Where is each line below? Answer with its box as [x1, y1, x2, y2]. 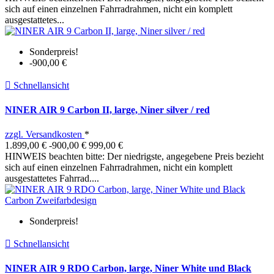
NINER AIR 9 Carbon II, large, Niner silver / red [5, 105, 210, 116]
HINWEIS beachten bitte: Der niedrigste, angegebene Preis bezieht [5, 150, 264, 161]
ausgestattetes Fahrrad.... [5, 172, 99, 183]
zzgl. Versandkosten [5, 128, 84, 139]
